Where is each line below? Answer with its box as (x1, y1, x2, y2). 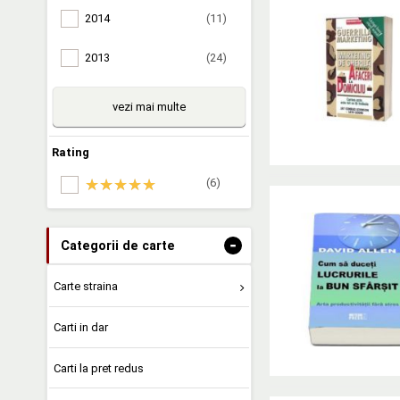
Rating (52, 145, 89, 159)
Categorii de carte (61, 237, 175, 253)
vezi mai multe (112, 100, 186, 113)
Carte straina (53, 279, 118, 293)
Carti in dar (53, 320, 108, 334)
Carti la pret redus (53, 361, 144, 375)
